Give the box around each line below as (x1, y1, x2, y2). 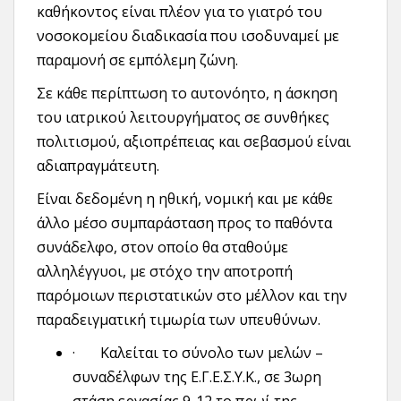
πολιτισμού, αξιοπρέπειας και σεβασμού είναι (37, 132, 351, 151)
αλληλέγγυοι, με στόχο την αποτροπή (37, 261, 293, 281)
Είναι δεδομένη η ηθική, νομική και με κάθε (37, 189, 333, 209)
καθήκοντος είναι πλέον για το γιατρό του (37, 2, 322, 21)
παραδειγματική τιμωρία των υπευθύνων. (37, 310, 320, 329)
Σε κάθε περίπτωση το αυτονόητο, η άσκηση (37, 83, 337, 103)
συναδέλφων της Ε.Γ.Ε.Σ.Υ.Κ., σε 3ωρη (73, 367, 321, 387)
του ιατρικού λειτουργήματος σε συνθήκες (37, 107, 333, 127)
